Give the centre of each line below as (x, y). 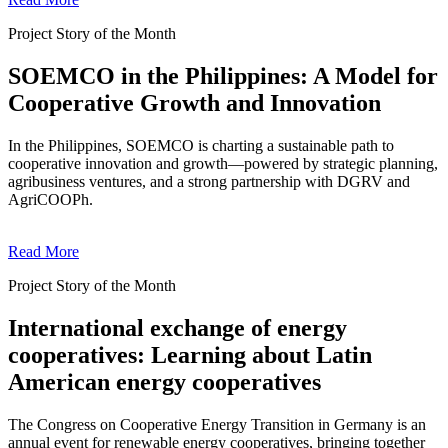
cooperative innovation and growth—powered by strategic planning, (223, 163)
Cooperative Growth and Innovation (194, 103)
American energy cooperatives (164, 381)
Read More (43, 251)
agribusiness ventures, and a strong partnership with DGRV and (209, 181)
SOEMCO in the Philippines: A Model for (223, 76)
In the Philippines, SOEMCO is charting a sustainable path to (201, 145)
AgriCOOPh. (50, 199)
